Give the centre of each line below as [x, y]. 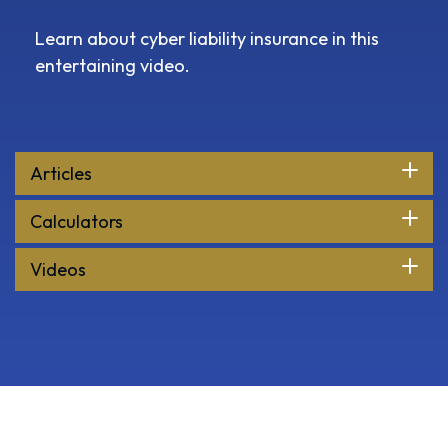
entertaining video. [112, 66]
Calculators [76, 222]
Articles [61, 174]
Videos [58, 270]
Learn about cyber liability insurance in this [207, 39]
